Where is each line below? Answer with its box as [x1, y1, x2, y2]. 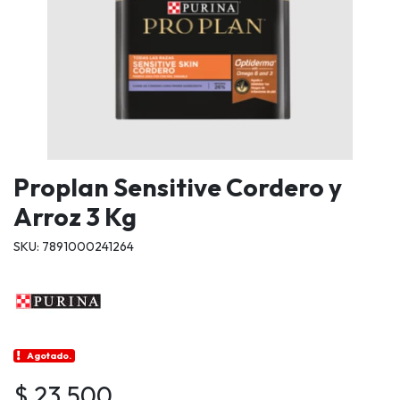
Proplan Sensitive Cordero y [13, 171, 342, 204]
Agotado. [27, 349, 72, 362]
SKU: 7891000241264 [13, 238, 134, 255]
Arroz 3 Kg [13, 201, 137, 233]
